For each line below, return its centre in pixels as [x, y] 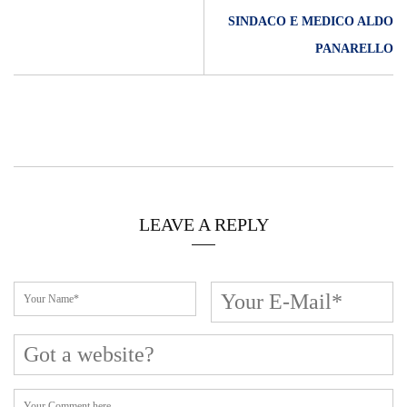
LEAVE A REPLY [203, 225]
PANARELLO [354, 49]
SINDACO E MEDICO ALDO [311, 22]
